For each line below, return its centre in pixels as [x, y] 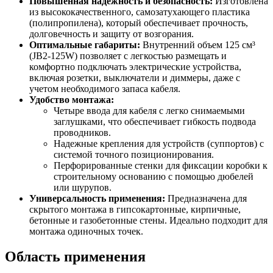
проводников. [82, 132]
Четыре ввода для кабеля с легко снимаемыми [149, 110]
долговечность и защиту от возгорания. [112, 34]
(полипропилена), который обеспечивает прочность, [139, 23]
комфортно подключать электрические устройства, [135, 66]
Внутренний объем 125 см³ [198, 44]
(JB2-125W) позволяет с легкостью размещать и [128, 55]
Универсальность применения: [97, 198]
